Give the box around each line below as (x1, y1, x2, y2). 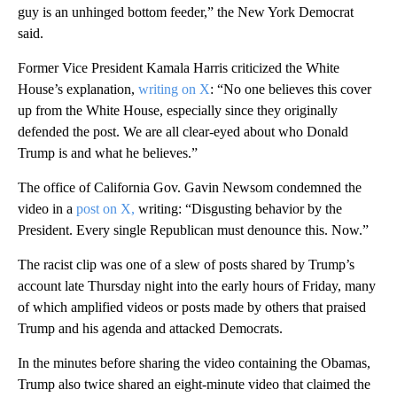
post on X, (76, 200, 135, 216)
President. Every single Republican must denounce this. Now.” (18, 222, 369, 237)
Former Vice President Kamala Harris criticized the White (18, 59, 339, 75)
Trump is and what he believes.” (18, 144, 198, 160)
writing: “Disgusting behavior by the (135, 200, 342, 216)
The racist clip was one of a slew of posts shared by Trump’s (18, 256, 354, 272)
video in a (18, 200, 76, 216)
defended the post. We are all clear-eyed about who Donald (18, 123, 348, 139)
